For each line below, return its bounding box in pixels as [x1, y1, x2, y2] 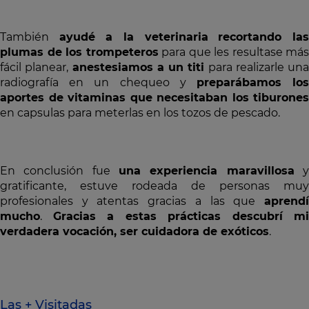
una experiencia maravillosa [119, 164, 295, 177]
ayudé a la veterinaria [59, 30, 208, 43]
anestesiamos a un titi [72, 61, 205, 74]
